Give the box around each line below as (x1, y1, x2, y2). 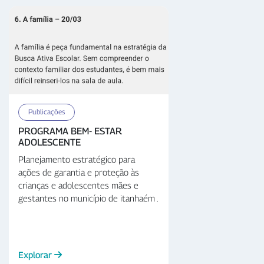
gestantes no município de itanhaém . (18, 192, 159, 203)
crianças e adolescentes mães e (18, 179, 138, 190)
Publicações (28, 107, 65, 116)
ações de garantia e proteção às (18, 166, 139, 177)
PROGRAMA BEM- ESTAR (18, 125, 122, 137)
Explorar (18, 249, 54, 260)
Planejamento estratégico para (18, 153, 135, 164)
